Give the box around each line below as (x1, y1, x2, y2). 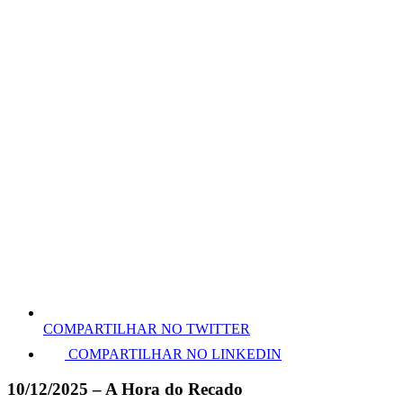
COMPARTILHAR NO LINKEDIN (68, 346, 282, 363)
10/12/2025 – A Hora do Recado (7, 379, 243, 399)
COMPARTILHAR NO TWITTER (43, 321, 250, 337)
